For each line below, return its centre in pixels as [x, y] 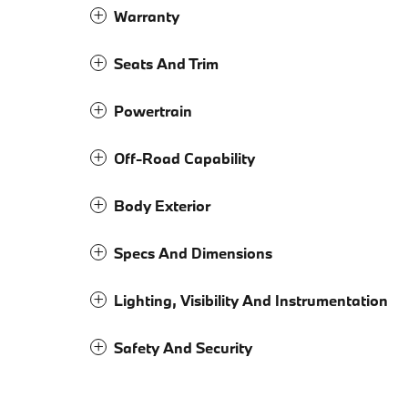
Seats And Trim [166, 64]
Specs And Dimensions [193, 253]
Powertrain [153, 111]
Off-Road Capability [184, 158]
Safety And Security [183, 348]
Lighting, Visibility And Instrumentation [251, 301]
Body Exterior [162, 206]
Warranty [147, 16]
